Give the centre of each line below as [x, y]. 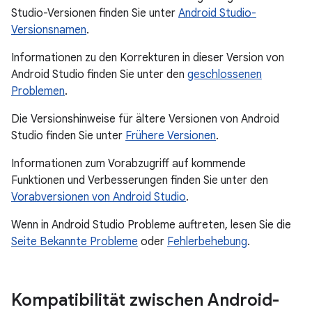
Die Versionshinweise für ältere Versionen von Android [145, 119]
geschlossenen [225, 75]
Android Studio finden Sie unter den [99, 75]
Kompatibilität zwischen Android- [145, 300]
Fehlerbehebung [207, 242]
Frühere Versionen [171, 136]
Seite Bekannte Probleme [75, 242]
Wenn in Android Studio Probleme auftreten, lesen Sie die [151, 225]
